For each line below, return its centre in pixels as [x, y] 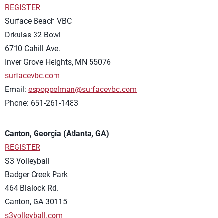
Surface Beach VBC [38, 21]
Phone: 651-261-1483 [42, 103]
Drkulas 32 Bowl [33, 35]
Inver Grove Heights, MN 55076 [58, 62]
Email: [17, 89]
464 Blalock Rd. [32, 188]
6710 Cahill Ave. [33, 48]
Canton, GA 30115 [36, 201]
